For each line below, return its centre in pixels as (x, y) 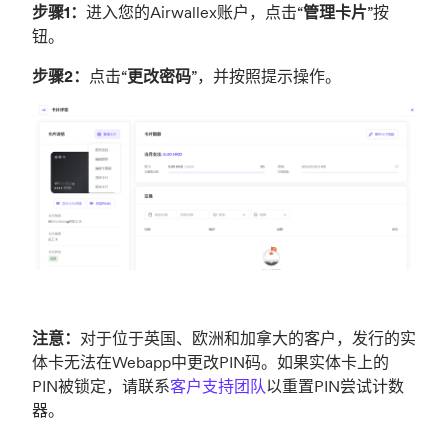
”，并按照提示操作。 (266, 76)
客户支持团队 (218, 386)
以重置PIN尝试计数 (335, 386)
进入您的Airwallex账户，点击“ (194, 12)
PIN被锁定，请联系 (101, 386)
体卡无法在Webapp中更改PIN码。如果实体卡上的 (210, 362)
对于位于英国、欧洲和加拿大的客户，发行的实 (248, 338)
